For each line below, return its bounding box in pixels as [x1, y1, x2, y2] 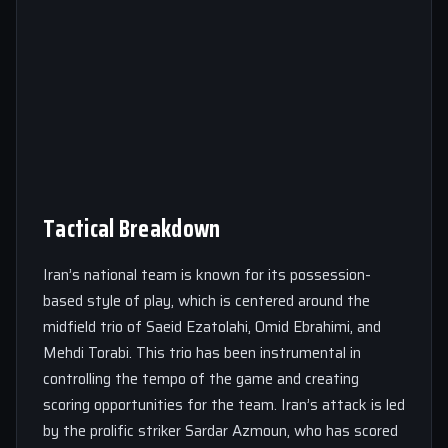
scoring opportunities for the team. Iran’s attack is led [43, 392, 405, 417]
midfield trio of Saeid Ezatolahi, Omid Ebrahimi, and [43, 314, 381, 339]
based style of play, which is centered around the [43, 288, 370, 313]
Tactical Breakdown [43, 209, 221, 248]
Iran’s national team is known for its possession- [43, 262, 371, 287]
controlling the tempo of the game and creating [43, 366, 359, 391]
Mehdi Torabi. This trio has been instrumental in [43, 340, 361, 365]
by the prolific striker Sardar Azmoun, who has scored [43, 418, 398, 443]
